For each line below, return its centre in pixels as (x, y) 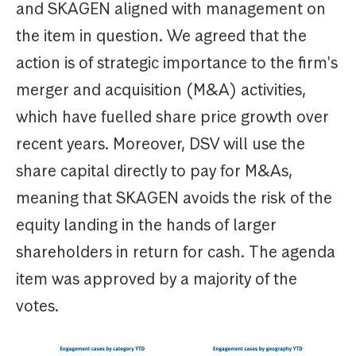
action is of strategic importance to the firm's (177, 63)
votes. (37, 306)
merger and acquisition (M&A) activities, (161, 90)
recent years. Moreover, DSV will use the (161, 144)
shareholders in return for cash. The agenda (176, 252)
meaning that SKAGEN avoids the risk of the (174, 198)
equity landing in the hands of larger (146, 225)
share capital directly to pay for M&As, (154, 171)
